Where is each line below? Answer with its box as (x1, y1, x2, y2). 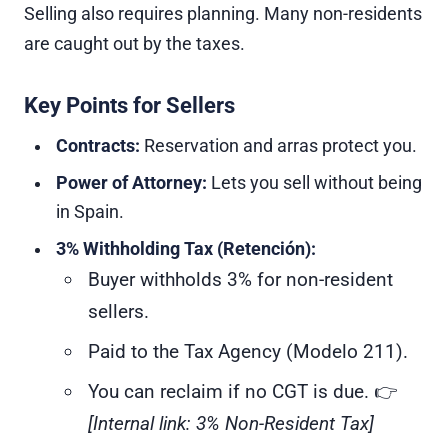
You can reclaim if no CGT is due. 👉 (88, 380, 398, 403)
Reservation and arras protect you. (140, 136, 417, 156)
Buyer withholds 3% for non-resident (88, 268, 393, 291)
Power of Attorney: (56, 173, 207, 193)
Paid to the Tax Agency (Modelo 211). (88, 340, 408, 363)
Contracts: (56, 136, 140, 156)
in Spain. (56, 202, 124, 222)
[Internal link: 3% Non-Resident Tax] (88, 412, 374, 435)
